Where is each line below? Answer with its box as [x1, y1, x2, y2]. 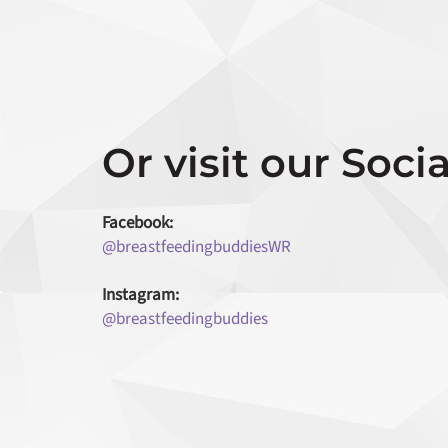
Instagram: [102, 282, 179, 308]
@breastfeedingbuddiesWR [102, 234, 291, 260]
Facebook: [102, 210, 173, 236]
